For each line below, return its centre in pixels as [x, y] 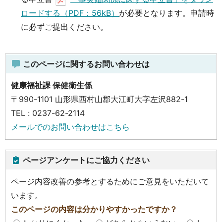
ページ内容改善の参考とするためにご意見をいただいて [110, 181]
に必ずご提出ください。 [64, 27]
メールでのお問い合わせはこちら [70, 127]
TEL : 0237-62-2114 [48, 113]
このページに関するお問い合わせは [85, 64]
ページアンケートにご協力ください [85, 160]
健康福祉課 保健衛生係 [52, 85]
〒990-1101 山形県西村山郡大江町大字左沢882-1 [99, 99]
